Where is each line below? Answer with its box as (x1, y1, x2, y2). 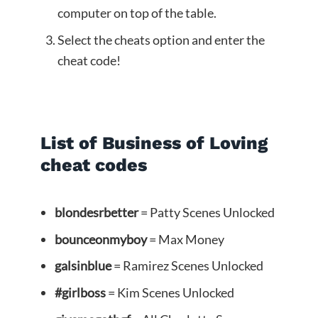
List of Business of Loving (40, 133, 268, 154)
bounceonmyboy (54, 231, 147, 247)
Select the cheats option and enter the (57, 31, 265, 48)
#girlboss (54, 285, 106, 301)
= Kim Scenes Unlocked (105, 285, 236, 301)
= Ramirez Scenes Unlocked (111, 258, 263, 274)
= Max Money (146, 231, 224, 247)
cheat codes (40, 155, 147, 176)
